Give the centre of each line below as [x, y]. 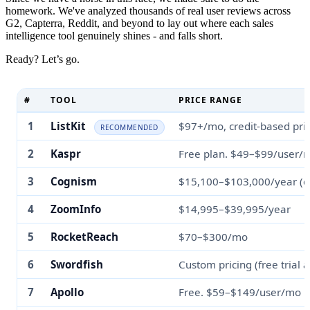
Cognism [74, 182]
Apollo [67, 292]
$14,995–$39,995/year [235, 209]
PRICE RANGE [210, 100]
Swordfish [77, 265]
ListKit [68, 126]
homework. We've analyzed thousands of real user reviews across [148, 11]
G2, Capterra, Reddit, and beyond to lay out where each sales [139, 24]
